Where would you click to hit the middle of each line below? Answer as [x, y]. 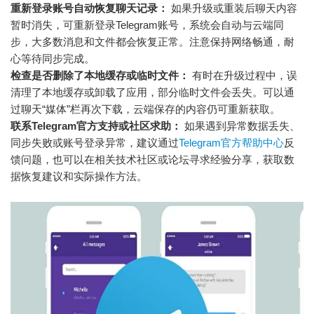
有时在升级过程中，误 [243, 76]
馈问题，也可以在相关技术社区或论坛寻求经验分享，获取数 [152, 160]
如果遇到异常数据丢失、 [241, 126]
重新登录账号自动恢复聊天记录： [89, 8]
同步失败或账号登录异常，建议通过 [95, 143]
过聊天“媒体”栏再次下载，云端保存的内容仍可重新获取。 [145, 109]
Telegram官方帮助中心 [231, 143]
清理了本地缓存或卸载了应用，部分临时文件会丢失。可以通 [152, 93]
